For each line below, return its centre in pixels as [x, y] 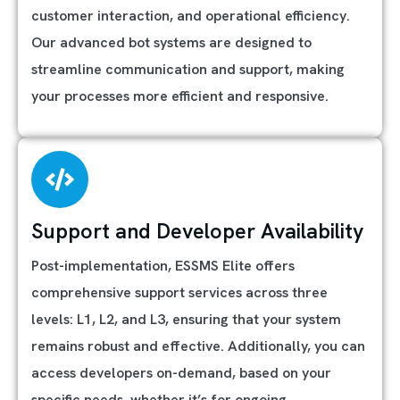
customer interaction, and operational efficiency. [191, 16]
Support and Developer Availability [197, 231]
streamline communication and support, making [188, 69]
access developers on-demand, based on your [181, 373]
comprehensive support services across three [179, 292]
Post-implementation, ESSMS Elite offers [163, 266]
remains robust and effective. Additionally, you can [198, 346]
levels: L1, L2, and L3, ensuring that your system [186, 319]
